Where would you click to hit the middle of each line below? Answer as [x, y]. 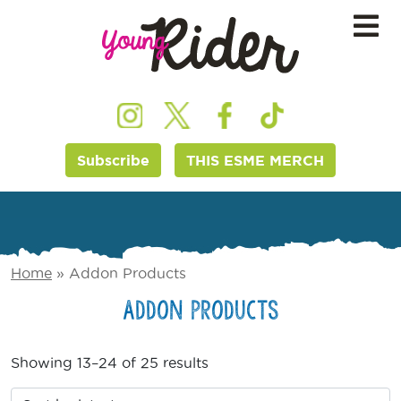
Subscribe [113, 161]
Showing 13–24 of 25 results [110, 363]
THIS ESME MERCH [255, 161]
